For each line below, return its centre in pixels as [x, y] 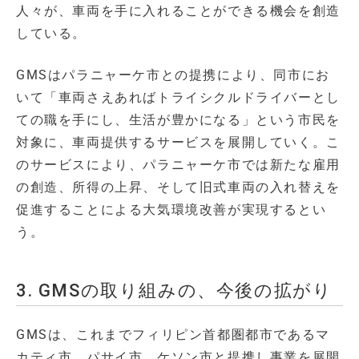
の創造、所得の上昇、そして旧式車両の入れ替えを [178, 188]
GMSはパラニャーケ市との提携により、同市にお [173, 75]
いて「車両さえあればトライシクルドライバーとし [178, 98]
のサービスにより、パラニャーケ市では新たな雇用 [178, 165]
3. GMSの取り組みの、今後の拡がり [174, 291]
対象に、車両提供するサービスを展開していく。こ [178, 143]
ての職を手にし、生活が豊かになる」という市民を [178, 120]
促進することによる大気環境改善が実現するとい [171, 210]
